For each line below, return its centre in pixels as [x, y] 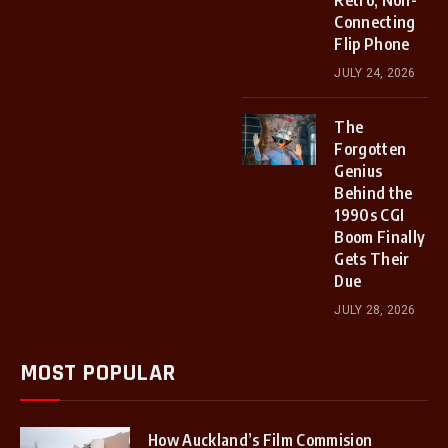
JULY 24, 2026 [375, 73]
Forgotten [370, 149]
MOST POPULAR [98, 373]
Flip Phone [372, 44]
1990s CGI [369, 215]
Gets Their [372, 259]
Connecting [375, 22]
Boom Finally [380, 237]
